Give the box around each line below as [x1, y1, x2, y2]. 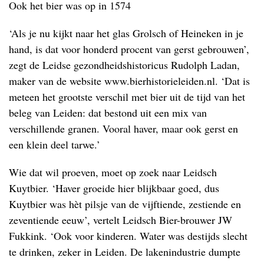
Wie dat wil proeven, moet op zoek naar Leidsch [9, 164, 217, 179]
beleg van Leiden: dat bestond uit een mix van [9, 105, 207, 120]
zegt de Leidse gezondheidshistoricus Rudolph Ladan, [9, 57, 240, 72]
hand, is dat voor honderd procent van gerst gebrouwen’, [9, 41, 249, 56]
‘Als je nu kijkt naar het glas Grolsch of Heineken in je [9, 25, 243, 40]
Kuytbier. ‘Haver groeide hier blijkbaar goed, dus [9, 180, 219, 195]
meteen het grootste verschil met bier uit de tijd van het [9, 89, 245, 104]
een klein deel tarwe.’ [9, 137, 100, 151]
